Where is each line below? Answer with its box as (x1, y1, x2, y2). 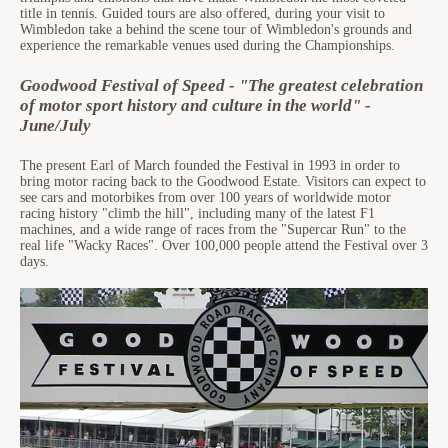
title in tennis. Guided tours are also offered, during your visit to (20, 6, 385, 22)
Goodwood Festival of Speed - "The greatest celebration (20, 76, 423, 96)
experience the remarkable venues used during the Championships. (20, 38, 395, 54)
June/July (20, 116, 91, 136)
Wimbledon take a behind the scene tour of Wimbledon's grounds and (20, 22, 412, 38)
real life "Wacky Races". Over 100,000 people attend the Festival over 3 (20, 238, 428, 254)
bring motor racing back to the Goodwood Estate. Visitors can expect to (20, 174, 426, 190)
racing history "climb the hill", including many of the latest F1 (20, 206, 375, 222)
